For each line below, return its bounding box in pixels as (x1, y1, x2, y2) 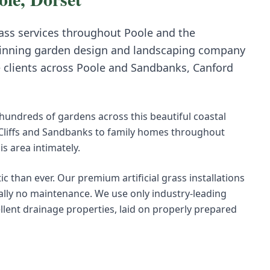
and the (153, 25, 195, 40)
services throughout (15, 25, 121, 40)
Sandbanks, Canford (131, 60, 233, 75)
